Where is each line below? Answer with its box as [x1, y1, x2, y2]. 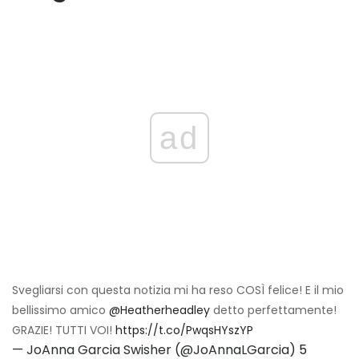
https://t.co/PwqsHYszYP [115, 322, 253, 339]
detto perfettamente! [210, 302, 337, 319]
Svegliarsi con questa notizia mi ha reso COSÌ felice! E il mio [12, 282, 344, 299]
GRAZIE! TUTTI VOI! [12, 322, 115, 339]
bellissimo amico [12, 302, 109, 319]
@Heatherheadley [109, 302, 210, 319]
